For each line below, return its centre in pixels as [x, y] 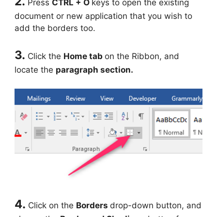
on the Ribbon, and [142, 56]
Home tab [84, 56]
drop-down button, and [156, 205]
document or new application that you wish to [103, 16]
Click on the [52, 205]
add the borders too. [55, 28]
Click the [46, 56]
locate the [35, 70]
